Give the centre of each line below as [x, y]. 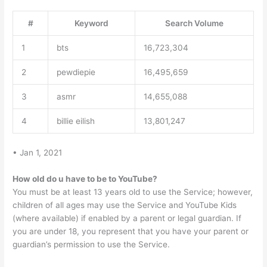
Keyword [92, 24]
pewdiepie [76, 72]
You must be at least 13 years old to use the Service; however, [133, 192]
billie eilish [75, 121]
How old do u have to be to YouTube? [85, 178]
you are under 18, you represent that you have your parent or [131, 231]
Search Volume [195, 24]
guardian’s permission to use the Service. [91, 244]
